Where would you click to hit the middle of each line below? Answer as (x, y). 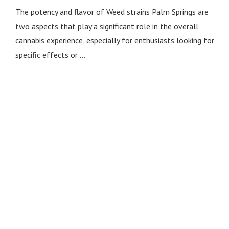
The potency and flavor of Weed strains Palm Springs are (112, 12)
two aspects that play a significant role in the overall (107, 26)
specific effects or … (50, 55)
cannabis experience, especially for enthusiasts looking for (114, 40)
